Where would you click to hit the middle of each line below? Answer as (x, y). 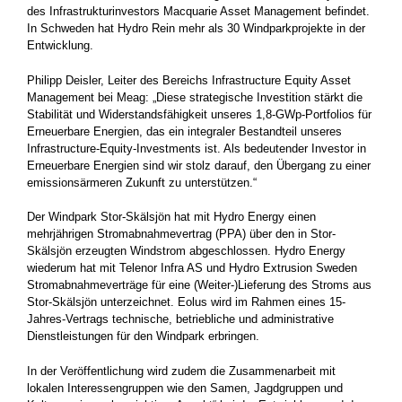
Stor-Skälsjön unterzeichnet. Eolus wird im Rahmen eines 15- (186, 302)
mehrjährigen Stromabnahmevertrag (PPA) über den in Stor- (181, 234)
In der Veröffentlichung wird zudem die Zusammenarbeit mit (181, 371)
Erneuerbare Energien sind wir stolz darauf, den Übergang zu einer (199, 165)
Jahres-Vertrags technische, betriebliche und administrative (180, 319)
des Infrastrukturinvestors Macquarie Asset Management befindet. (198, 11)
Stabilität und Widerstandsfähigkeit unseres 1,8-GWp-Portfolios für (199, 114)
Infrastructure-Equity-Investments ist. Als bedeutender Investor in (197, 148)
